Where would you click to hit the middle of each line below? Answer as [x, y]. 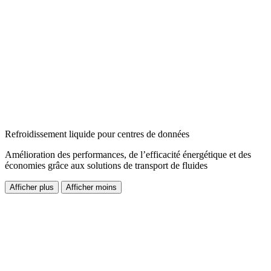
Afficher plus [32, 188]
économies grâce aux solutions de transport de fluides [106, 166]
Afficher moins [91, 188]
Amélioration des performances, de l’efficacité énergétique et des [128, 155]
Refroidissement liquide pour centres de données [97, 134]
